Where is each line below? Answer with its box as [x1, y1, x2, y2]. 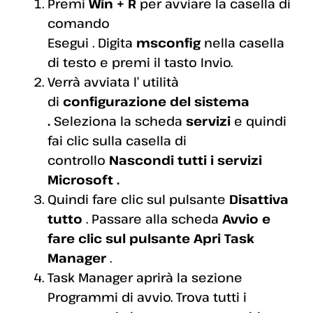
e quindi [231, 112, 286, 130]
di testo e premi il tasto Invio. [48, 54, 233, 71]
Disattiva [229, 191, 289, 208]
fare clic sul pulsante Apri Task [48, 230, 254, 247]
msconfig [136, 34, 201, 52]
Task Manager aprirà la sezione [48, 269, 242, 286]
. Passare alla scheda [82, 210, 222, 228]
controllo [48, 152, 109, 169]
